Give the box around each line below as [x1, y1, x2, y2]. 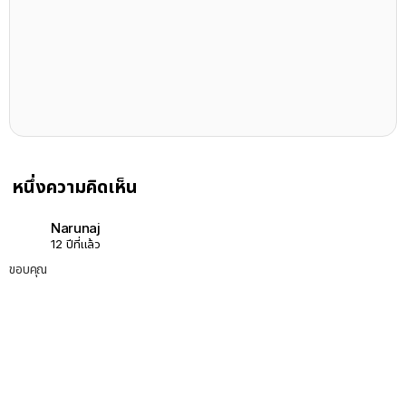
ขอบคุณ [9, 261, 48, 277]
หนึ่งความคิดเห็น [12, 176, 138, 198]
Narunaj [51, 218, 101, 237]
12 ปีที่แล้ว [51, 236, 101, 251]
